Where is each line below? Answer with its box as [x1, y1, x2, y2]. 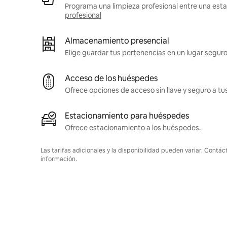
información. [41, 155, 77, 164]
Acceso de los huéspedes [65, 73, 158, 84]
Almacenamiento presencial [65, 35, 169, 47]
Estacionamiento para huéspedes [65, 110, 189, 122]
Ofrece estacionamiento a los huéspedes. [65, 123, 201, 133]
